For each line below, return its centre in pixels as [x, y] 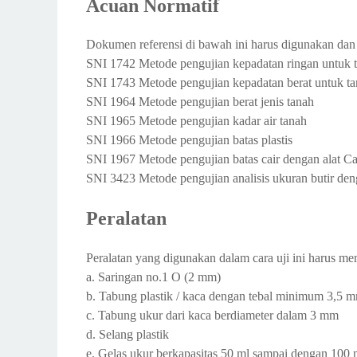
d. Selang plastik [127, 335]
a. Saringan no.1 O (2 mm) [153, 277]
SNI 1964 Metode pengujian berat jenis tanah [200, 102]
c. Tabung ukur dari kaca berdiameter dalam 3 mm [212, 316]
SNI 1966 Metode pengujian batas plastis [189, 140]
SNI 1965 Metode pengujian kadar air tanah [196, 121]
